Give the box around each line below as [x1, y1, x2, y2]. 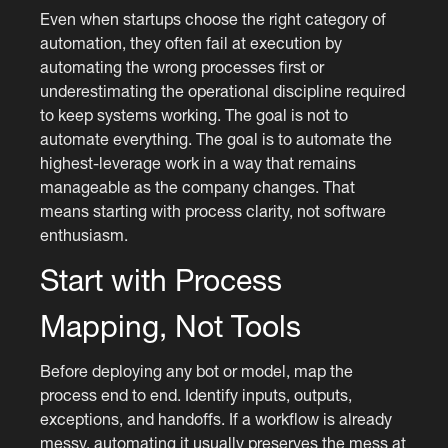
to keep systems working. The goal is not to [40, 105, 349, 124]
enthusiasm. [40, 225, 129, 244]
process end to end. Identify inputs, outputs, [40, 385, 353, 404]
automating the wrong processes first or [40, 57, 325, 76]
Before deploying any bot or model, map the [40, 361, 354, 380]
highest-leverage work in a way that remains [40, 153, 357, 172]
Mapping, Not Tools [40, 307, 302, 343]
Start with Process [40, 261, 283, 297]
